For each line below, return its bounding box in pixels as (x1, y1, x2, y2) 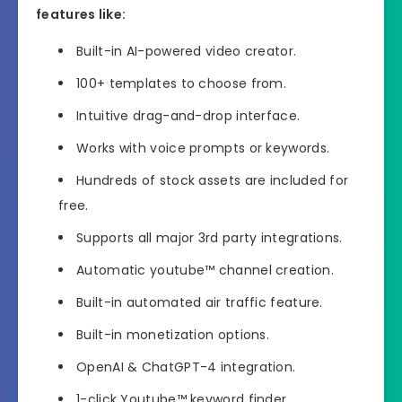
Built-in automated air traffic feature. (76, 293, 323, 312)
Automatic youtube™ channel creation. (76, 261, 334, 280)
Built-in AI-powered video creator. (76, 42, 297, 61)
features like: (36, 5, 127, 24)
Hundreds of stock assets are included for (76, 171, 349, 190)
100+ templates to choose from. (76, 74, 286, 93)
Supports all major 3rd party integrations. (76, 229, 343, 248)
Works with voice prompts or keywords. (76, 139, 330, 158)
